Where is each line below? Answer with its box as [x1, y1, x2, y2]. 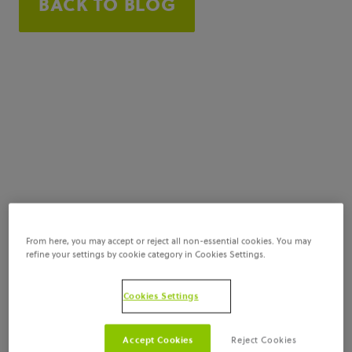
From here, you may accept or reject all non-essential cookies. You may [26, 236, 312, 247]
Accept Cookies [123, 334, 193, 346]
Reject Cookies [231, 335, 297, 346]
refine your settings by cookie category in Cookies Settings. [26, 249, 266, 260]
